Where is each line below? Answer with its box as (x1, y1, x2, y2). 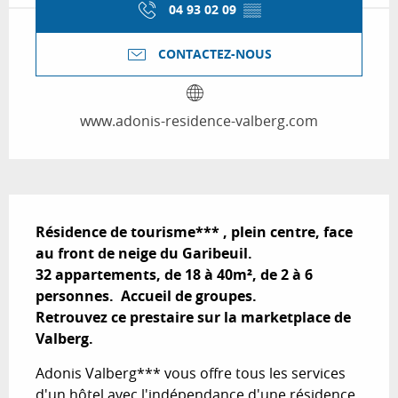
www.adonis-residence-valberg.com (80, 111, 318, 131)
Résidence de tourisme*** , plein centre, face (36, 222, 353, 243)
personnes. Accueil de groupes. (36, 286, 257, 306)
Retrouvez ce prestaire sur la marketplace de (36, 307, 351, 328)
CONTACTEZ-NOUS (158, 45, 272, 64)
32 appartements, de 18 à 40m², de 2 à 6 (36, 265, 313, 285)
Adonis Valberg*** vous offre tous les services (36, 363, 346, 384)
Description (9, 195, 115, 220)
